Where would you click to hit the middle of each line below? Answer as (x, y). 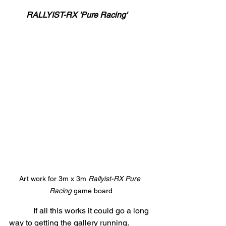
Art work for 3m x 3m (54, 179)
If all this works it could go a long (21, 211)
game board (92, 191)
